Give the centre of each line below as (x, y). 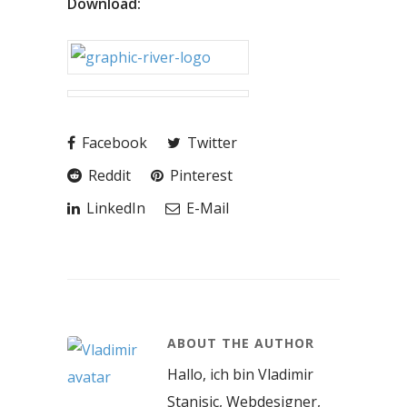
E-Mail (206, 208)
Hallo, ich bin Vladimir (240, 374)
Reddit (108, 175)
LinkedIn (114, 208)
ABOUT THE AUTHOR (241, 342)
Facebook (113, 142)
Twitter (210, 142)
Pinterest (199, 175)
